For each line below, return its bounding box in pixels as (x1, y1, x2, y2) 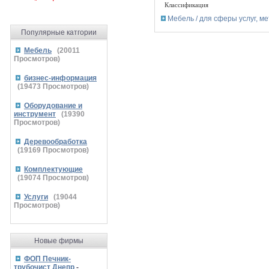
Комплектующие (24, 165, 83, 174)
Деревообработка (24, 138, 87, 146)
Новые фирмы (34, 237, 83, 245)
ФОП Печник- (24, 255, 71, 263)
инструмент (14, 110, 56, 118)
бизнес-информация (24, 74, 97, 82)
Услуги (24, 193, 48, 201)
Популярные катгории (21, 28, 97, 37)
